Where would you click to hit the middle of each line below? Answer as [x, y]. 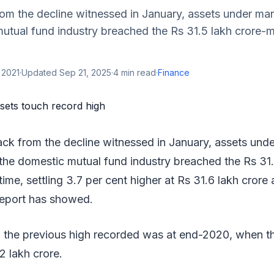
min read [137, 72]
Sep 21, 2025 [85, 72]
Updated [40, 72]
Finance [174, 72]
